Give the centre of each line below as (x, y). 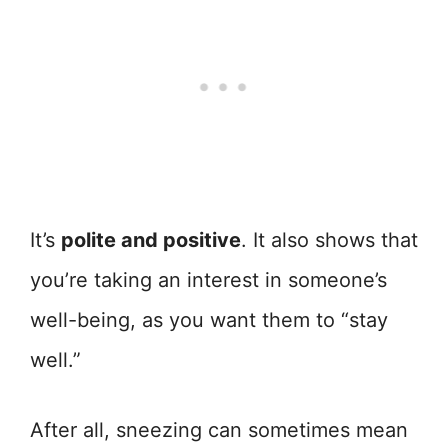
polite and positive (151, 240)
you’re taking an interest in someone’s (208, 280)
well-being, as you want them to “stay (209, 320)
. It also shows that (329, 240)
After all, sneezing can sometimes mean (219, 430)
